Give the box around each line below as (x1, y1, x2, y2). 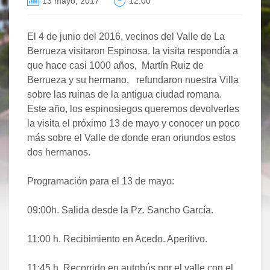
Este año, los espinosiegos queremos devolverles (27, 103, 239, 114)
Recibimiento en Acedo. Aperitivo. (63, 233, 207, 244)
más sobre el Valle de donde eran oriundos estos (27, 132, 236, 143)
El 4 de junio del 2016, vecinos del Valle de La (27, 31, 225, 42)
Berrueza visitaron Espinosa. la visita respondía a (27, 45, 238, 56)
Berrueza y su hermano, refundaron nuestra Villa (27, 74, 239, 85)
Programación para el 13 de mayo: (27, 175, 174, 186)
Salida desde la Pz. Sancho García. (61, 204, 213, 215)
